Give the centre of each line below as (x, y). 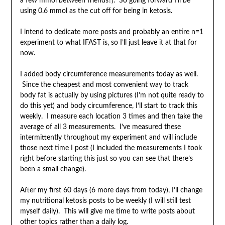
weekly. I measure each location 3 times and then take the (111, 117)
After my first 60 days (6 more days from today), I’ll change (111, 191)
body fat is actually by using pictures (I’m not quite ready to (112, 96)
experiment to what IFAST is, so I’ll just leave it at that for (108, 43)
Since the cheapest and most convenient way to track (104, 85)
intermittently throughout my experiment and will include (108, 138)
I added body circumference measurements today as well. (109, 75)
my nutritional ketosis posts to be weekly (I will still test (105, 201)
